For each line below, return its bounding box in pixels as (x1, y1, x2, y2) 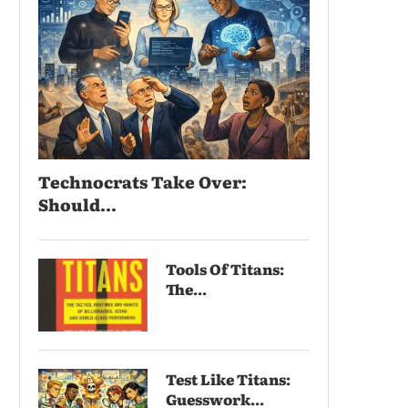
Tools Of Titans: (166, 257, 284, 280)
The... (166, 277, 207, 300)
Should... (38, 191, 117, 217)
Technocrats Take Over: (38, 168, 247, 194)
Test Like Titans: (166, 367, 291, 390)
